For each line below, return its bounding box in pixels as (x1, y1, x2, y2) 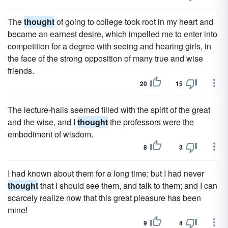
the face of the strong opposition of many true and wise (8, 52, 203, 64)
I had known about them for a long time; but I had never (8, 167, 204, 179)
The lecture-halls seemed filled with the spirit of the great (8, 104, 210, 116)
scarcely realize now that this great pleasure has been (8, 192, 201, 204)
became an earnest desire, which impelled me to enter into (8, 28, 217, 40)
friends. (8, 65, 34, 76)
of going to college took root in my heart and (54, 16, 213, 27)
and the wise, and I (8, 116, 77, 128)
